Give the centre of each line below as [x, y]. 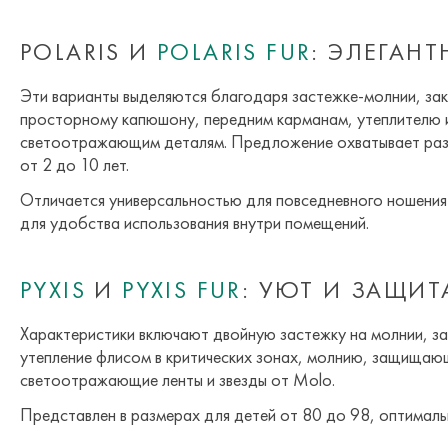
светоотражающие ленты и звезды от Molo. [177, 380]
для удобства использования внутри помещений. [194, 223]
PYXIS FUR [182, 290]
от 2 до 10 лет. [74, 165]
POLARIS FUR [234, 52]
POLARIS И [88, 52]
